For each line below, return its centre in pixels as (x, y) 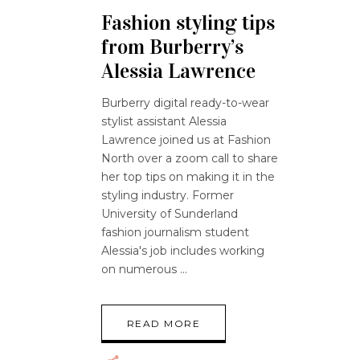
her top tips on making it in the (188, 176)
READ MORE (164, 323)
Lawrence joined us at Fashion (186, 139)
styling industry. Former (168, 195)
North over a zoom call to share (190, 158)
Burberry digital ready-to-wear (185, 102)
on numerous (141, 269)
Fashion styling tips (188, 22)
